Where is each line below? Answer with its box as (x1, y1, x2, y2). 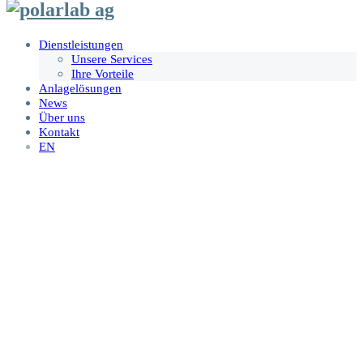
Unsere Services (71, 52, 152, 66)
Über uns (39, 110, 85, 124)
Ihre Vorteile (71, 66, 134, 80)
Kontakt (39, 125, 79, 139)
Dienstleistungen (39, 37, 123, 51)
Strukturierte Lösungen (103, 323, 260, 341)
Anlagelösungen (39, 81, 122, 95)
